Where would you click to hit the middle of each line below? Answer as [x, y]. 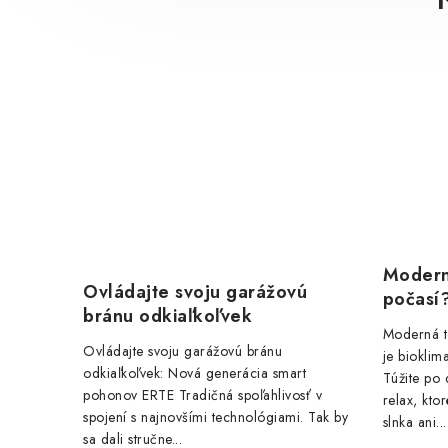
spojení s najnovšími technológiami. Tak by [215, 417]
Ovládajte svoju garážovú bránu [182, 351]
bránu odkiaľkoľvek [167, 316]
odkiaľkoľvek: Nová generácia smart [194, 373]
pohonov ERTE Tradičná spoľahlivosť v [202, 395]
